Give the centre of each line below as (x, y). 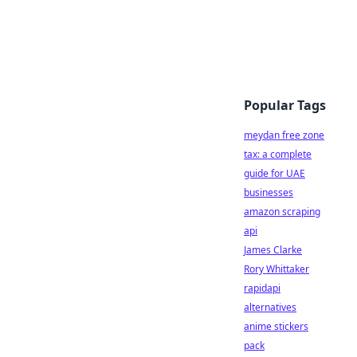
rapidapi (262, 288)
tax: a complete (278, 154)
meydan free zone (284, 135)
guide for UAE (275, 173)
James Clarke (273, 250)
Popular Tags (285, 105)
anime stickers (276, 326)
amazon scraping (282, 212)
